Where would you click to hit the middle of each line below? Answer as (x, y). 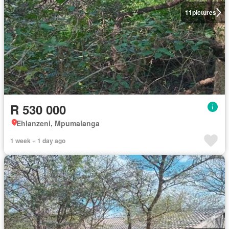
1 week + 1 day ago (38, 140)
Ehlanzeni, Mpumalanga (58, 123)
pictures (204, 13)
